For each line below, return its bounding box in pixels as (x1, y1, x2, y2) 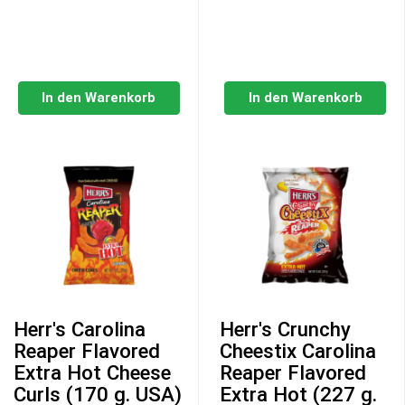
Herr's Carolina (14, 317, 146, 342)
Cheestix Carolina (220, 339, 377, 363)
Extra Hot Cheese (14, 361, 171, 385)
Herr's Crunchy (220, 317, 352, 342)
